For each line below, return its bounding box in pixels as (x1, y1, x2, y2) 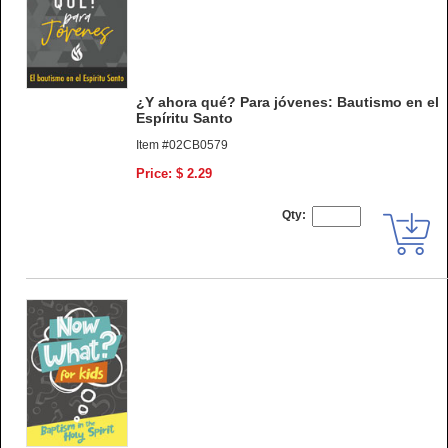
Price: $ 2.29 (136, 165, 212, 181)
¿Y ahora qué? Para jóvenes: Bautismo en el (136, 93, 439, 110)
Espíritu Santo (136, 109, 233, 126)
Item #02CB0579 (136, 137, 228, 152)
